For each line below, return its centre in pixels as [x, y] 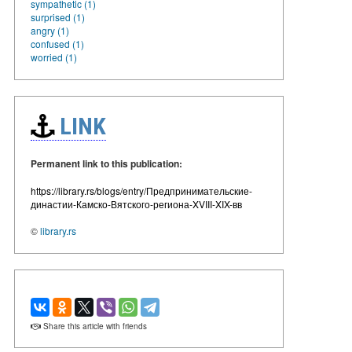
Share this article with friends [94, 326]
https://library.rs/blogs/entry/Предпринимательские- [141, 190]
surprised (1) [58, 16]
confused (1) [57, 43]
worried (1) [54, 57]
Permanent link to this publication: [106, 163]
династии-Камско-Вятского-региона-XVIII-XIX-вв [136, 203]
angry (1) [50, 30]
